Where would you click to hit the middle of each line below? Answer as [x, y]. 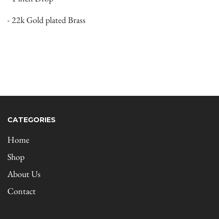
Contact [22, 191]
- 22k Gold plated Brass [46, 20]
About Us [24, 174]
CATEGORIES [32, 120]
